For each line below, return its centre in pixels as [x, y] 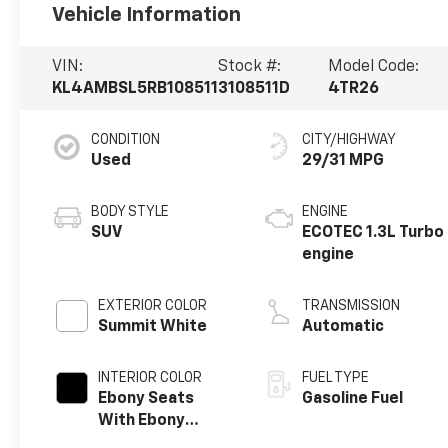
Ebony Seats [146, 398]
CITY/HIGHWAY [349, 139]
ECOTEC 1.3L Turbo [373, 232]
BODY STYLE [130, 211]
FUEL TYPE [336, 377]
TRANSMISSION [351, 305]
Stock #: [250, 66]
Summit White [153, 326]
